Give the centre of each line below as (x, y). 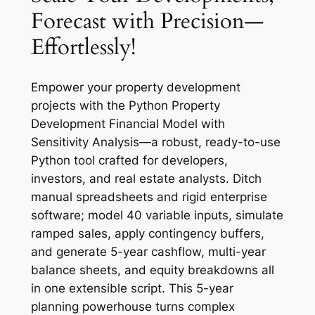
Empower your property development (135, 88)
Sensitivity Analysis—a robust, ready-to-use (155, 142)
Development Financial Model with (128, 124)
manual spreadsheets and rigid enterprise (149, 197)
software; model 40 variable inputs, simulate (157, 216)
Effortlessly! (83, 47)
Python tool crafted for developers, (129, 161)
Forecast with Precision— (147, 21)
